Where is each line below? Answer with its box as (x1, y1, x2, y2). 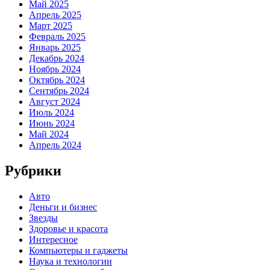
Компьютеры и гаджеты (29, 245, 128, 256)
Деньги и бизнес (29, 201, 97, 212)
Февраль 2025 (29, 31, 86, 42)
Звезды (29, 212, 58, 223)
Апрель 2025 (29, 10, 81, 20)
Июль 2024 (29, 107, 74, 118)
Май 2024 (29, 129, 69, 140)
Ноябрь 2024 (29, 64, 81, 75)
